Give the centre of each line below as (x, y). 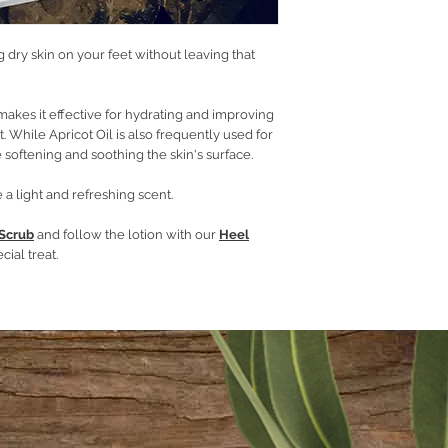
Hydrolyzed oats (383, 38)
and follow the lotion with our (126, 234)
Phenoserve (371, 57)
